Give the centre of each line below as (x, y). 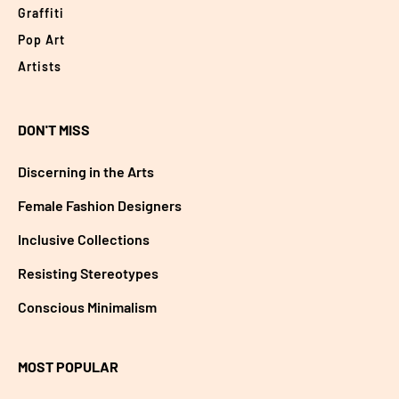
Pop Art (41, 40)
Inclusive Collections (84, 240)
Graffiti (41, 13)
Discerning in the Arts (86, 172)
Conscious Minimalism (87, 307)
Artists (40, 67)
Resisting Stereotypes (88, 273)
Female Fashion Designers (100, 206)
